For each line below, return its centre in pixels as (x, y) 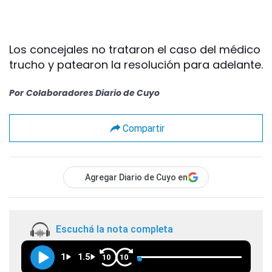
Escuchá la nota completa (114, 229)
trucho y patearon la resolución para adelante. (136, 65)
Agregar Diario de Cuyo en (136, 177)
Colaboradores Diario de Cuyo (93, 93)
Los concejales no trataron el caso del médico (135, 49)
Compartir (143, 128)
